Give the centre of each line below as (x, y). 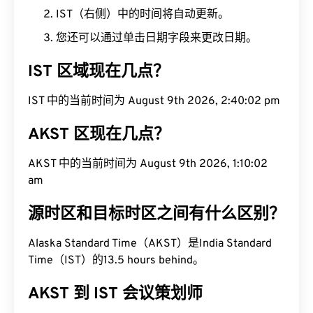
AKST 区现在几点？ (99, 135)
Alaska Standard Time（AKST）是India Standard (150, 244)
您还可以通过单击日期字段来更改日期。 (156, 38)
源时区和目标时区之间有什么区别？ (156, 215)
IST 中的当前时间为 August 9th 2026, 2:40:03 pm (154, 101)
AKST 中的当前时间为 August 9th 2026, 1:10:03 (148, 164)
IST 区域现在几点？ (99, 72)
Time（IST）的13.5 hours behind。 (116, 261)
